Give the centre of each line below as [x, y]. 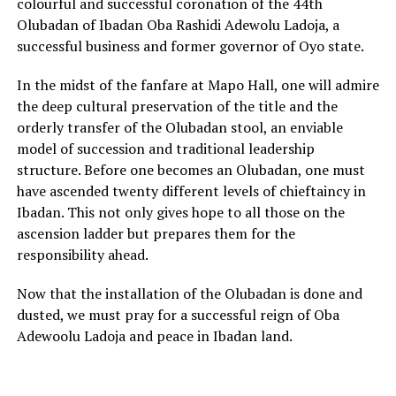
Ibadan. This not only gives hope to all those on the [180, 213]
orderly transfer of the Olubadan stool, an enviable [179, 128]
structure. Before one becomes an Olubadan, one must [190, 170]
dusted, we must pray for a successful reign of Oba [178, 315]
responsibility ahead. [82, 255]
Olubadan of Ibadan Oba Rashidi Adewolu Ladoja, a [178, 25]
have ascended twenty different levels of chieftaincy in [191, 191]
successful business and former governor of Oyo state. [190, 46]
